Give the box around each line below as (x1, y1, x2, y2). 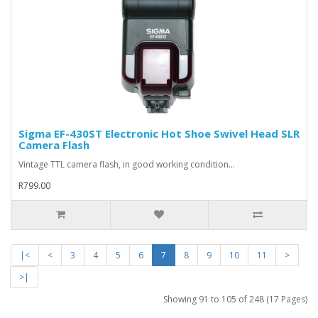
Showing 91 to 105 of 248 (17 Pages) (163, 292, 307, 305)
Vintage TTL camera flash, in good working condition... (18, 158, 235, 170)
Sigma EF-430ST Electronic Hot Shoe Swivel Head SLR (18, 126, 300, 141)
